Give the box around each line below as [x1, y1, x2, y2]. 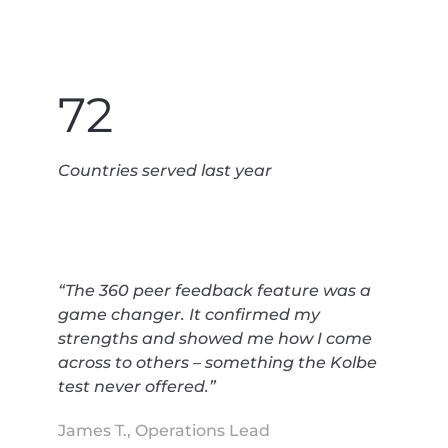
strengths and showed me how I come [58, 328, 372, 348]
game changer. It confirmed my [58, 304, 320, 324]
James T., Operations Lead [58, 420, 270, 440]
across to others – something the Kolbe [58, 352, 377, 372]
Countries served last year [58, 160, 272, 180]
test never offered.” [58, 376, 216, 396]
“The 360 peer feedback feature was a [58, 280, 371, 300]
